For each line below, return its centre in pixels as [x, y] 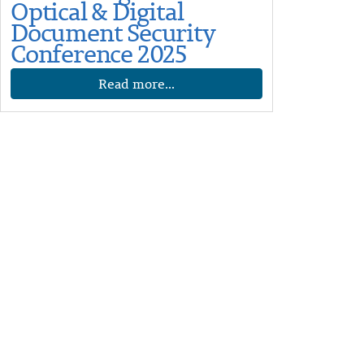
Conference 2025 [99, 53]
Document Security [113, 32]
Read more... [136, 83]
